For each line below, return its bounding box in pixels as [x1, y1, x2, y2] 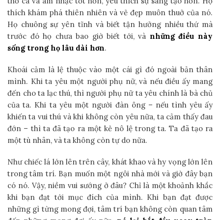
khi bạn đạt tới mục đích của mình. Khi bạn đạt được [7, 192, 213, 202]
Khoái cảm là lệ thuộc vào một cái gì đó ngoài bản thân [7, 64, 213, 74]
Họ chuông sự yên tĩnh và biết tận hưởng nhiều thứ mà [7, 19, 213, 29]
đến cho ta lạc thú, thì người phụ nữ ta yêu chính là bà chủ [7, 88, 213, 98]
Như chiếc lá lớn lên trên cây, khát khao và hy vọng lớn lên [7, 157, 213, 166]
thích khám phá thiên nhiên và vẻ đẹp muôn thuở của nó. [7, 7, 213, 17]
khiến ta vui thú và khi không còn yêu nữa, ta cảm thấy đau [7, 111, 213, 121]
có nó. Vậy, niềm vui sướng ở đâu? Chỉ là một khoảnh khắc [7, 180, 213, 190]
